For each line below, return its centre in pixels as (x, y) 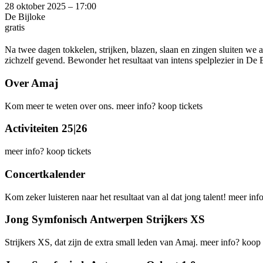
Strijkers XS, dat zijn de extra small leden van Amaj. (102, 242)
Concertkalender (45, 174)
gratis (15, 28)
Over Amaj (31, 83)
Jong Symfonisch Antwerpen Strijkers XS (105, 220)
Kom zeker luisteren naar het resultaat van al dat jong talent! (117, 197)
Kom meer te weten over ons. (60, 106)
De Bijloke (25, 17)
